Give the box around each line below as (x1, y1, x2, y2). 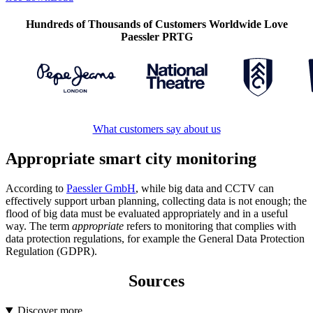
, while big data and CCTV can (136, 182, 274, 195)
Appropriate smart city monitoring (6, 150, 256, 168)
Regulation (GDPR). (6, 245, 97, 258)
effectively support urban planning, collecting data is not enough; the (6, 195, 307, 208)
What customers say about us (92, 123, 221, 136)
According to (6, 182, 66, 195)
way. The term (6, 220, 72, 233)
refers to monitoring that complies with (124, 220, 296, 233)
